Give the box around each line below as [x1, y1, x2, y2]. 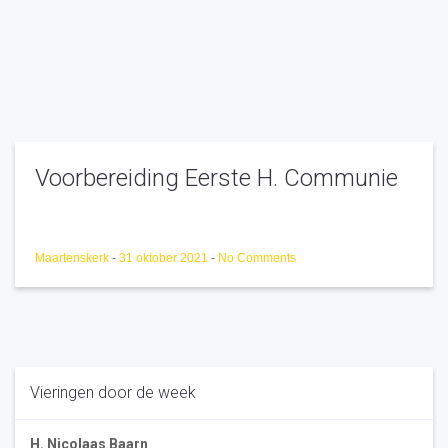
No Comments [218, 251, 296, 265]
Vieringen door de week [30, 383, 196, 402]
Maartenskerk [35, 251, 112, 265]
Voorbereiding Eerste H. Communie [35, 164, 398, 192]
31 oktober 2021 [119, 251, 211, 265]
